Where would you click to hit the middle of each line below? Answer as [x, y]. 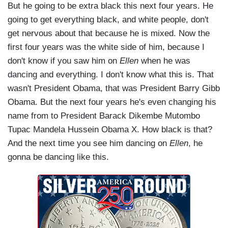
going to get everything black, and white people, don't [108, 20]
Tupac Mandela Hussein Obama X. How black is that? [110, 130]
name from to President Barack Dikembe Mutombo [104, 116]
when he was [164, 61]
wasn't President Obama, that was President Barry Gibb [114, 89]
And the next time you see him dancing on [89, 144]
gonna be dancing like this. [58, 157]
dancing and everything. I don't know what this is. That [111, 75]
